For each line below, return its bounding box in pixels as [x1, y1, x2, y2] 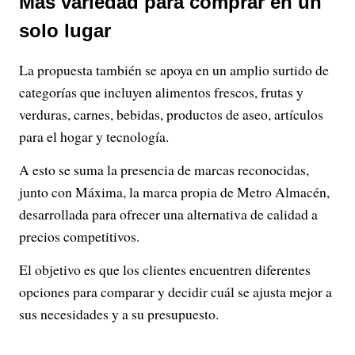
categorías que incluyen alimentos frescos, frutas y [19, 82, 303, 101]
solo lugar [19, 19, 111, 41]
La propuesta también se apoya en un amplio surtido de [19, 59, 329, 79]
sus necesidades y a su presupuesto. [19, 303, 219, 323]
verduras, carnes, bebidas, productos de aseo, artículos [19, 104, 323, 124]
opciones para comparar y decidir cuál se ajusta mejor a [19, 281, 332, 301]
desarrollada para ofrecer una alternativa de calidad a [19, 204, 318, 223]
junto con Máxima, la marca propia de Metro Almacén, [19, 181, 330, 201]
